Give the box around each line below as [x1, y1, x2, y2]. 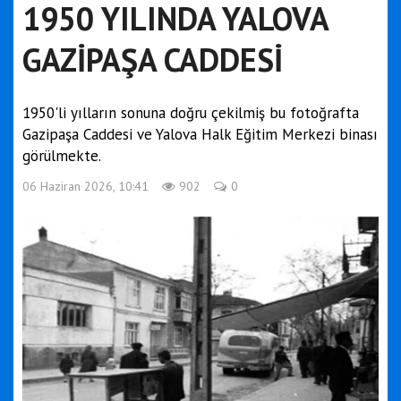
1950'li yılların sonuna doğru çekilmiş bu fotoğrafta [22, 103, 359, 123]
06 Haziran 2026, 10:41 [22, 178, 149, 194]
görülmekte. [22, 146, 101, 166]
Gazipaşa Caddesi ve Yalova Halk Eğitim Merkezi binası [22, 124, 378, 144]
